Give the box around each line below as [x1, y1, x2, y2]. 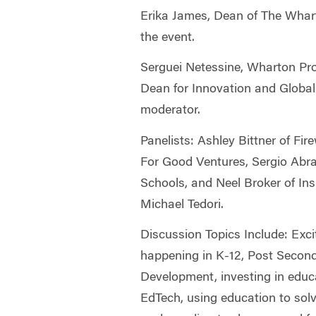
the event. [140, 31, 195, 44]
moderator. [140, 104, 201, 117]
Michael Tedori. [140, 198, 224, 212]
